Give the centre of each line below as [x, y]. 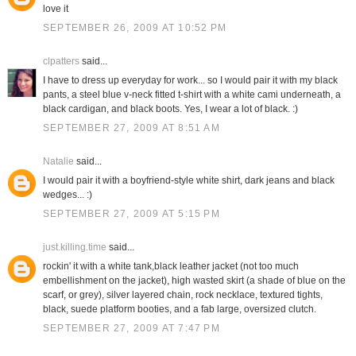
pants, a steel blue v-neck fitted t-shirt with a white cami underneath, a [192, 95]
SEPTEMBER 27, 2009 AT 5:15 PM [131, 214]
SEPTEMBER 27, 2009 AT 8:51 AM [131, 128]
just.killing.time [74, 248]
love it [55, 9]
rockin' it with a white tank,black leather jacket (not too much [170, 267]
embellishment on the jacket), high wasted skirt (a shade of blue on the [194, 281]
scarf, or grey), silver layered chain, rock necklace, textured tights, [182, 295]
